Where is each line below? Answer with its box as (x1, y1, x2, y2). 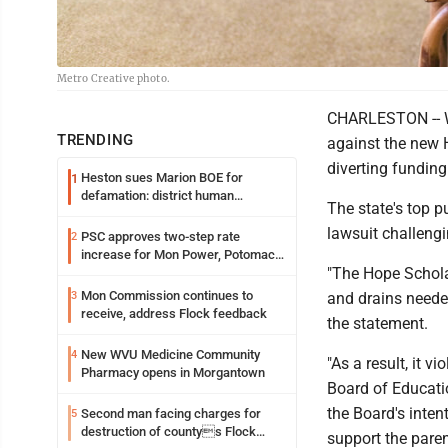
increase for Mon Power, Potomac (81, 246, 275, 262)
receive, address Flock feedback (81, 305, 267, 321)
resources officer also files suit (81, 205, 260, 221)
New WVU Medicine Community (81, 346, 260, 362)
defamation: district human (81, 187, 234, 203)
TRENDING (57, 130, 134, 149)
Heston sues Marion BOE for (81, 169, 243, 185)
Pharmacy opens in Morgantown (81, 364, 265, 380)
